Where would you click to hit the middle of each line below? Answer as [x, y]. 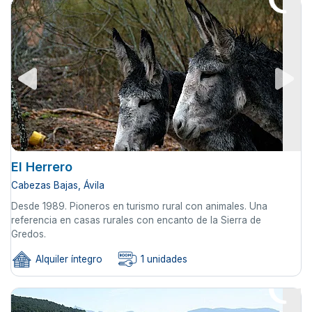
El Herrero [42, 167]
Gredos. [29, 234]
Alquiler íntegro [68, 259]
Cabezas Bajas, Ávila [58, 186]
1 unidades [163, 259]
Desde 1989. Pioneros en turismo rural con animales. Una [139, 206]
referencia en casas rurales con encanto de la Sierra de [136, 220]
